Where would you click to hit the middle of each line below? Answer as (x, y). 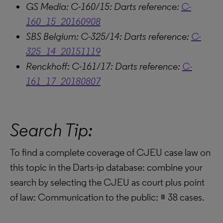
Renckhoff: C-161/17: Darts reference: (104, 66)
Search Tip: (51, 130)
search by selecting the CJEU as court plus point (107, 182)
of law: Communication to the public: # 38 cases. (107, 197)
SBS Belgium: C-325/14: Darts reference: (109, 36)
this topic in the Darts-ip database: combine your (106, 167)
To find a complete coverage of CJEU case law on (110, 152)
